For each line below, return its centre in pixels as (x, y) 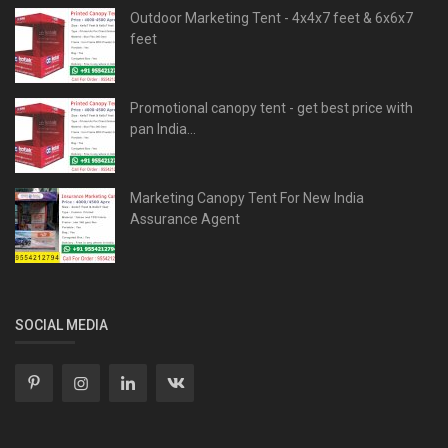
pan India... (163, 128)
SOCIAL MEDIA (61, 324)
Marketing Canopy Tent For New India (247, 197)
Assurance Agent (185, 218)
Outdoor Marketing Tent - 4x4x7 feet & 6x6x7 (271, 17)
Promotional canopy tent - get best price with (271, 107)
